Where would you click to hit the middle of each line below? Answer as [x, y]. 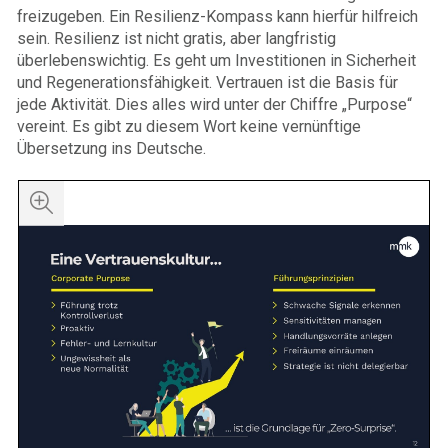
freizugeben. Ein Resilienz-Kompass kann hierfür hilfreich [217, 16]
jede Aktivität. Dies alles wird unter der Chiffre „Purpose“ [214, 104]
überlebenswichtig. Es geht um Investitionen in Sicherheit [216, 60]
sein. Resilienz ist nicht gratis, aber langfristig [176, 38]
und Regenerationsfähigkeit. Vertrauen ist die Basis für [207, 82]
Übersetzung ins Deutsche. [111, 148]
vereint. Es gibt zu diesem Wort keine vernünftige [189, 126]
